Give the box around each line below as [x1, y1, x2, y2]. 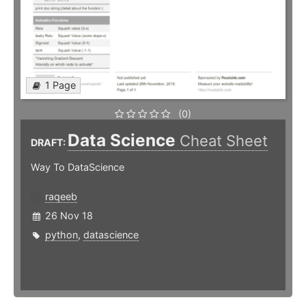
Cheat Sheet [180, 132, 268, 150]
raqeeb [45, 191, 77, 203]
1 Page [45, 79, 76, 92]
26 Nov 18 [45, 210, 93, 222]
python [45, 229, 78, 241]
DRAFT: [31, 137, 68, 149]
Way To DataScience [31, 161, 124, 173]
